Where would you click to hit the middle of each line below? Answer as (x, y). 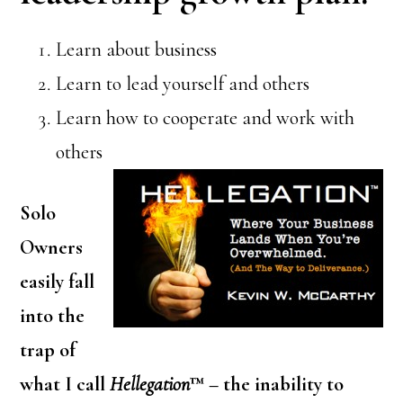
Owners (52, 247)
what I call (65, 384)
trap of (48, 350)
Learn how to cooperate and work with (206, 118)
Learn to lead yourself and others (183, 84)
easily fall (58, 282)
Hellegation (150, 384)
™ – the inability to (267, 384)
